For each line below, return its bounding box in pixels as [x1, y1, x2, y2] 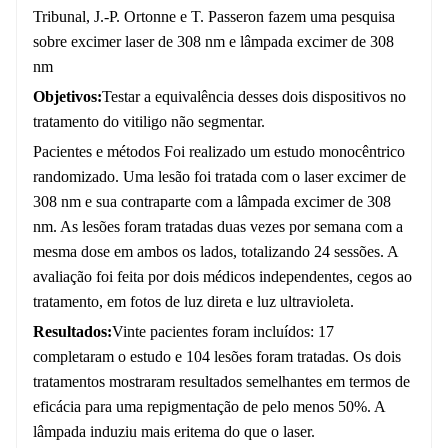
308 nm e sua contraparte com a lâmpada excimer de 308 [33, 193, 391, 211]
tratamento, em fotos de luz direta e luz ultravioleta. [33, 293, 354, 311]
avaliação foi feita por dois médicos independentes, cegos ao [33, 268, 412, 286]
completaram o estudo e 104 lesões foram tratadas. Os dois [33, 348, 401, 366]
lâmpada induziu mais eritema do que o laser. [33, 423, 315, 441]
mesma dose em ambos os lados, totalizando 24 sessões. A [33, 243, 398, 261]
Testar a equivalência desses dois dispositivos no [102, 88, 406, 106]
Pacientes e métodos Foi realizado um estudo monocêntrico [33, 143, 405, 161]
